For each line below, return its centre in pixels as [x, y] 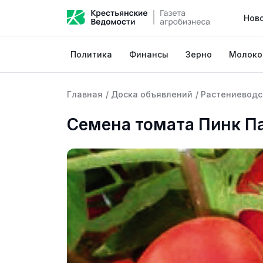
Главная [85, 94]
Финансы [149, 54]
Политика [92, 54]
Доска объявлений [152, 94]
